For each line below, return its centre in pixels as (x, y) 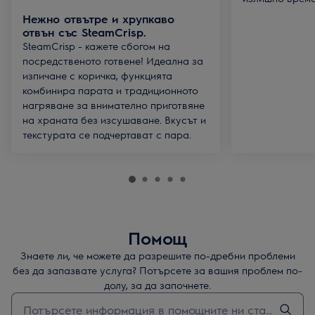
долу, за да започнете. (157, 285)
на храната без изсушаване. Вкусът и (114, 120)
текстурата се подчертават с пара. (107, 134)
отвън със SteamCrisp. (84, 32)
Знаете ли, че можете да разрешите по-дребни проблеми (157, 255)
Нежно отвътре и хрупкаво (98, 19)
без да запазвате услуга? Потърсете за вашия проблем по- (157, 270)
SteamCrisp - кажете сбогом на (96, 46)
